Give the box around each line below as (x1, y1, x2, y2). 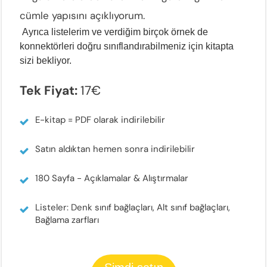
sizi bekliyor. (20, 55, 72, 66)
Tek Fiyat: (20, 82, 80, 99)
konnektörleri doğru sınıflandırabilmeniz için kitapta (20, 41, 234, 51)
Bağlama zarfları (35, 213, 99, 226)
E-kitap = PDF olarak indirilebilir (35, 113, 165, 126)
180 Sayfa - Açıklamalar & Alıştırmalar (35, 172, 191, 184)
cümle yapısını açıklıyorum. (20, 8, 145, 22)
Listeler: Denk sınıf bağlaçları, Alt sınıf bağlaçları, (35, 201, 230, 213)
